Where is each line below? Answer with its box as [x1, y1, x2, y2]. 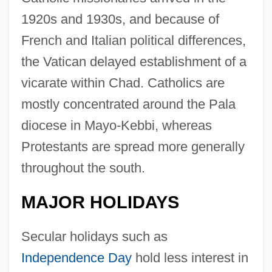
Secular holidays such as [21, 228, 168, 244]
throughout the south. [21, 160, 145, 175]
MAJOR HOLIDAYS [21, 192, 179, 212]
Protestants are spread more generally [21, 138, 245, 154]
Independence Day [21, 250, 132, 265]
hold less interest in [131, 250, 248, 265]
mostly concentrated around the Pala [21, 96, 236, 112]
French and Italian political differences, [21, 32, 246, 48]
